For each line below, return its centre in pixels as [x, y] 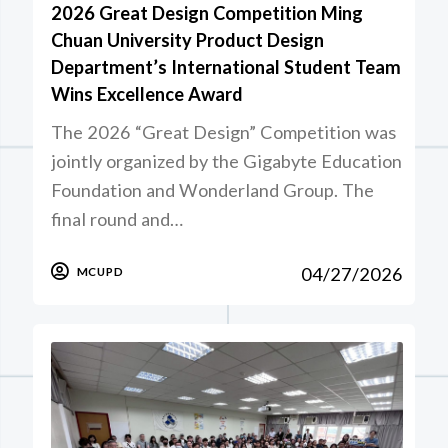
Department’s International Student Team [226, 67]
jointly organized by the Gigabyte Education [227, 160]
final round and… [117, 218]
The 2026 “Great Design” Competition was [224, 131]
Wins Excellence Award [147, 94]
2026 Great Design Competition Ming [207, 13]
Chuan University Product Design [188, 40]
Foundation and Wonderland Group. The [213, 189]
